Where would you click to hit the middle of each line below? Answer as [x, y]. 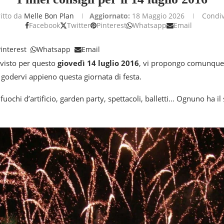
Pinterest [111, 25]
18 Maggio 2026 [158, 16]
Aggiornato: [110, 16]
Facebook [44, 25]
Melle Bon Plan [49, 16]
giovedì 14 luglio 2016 [98, 63]
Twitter [79, 25]
